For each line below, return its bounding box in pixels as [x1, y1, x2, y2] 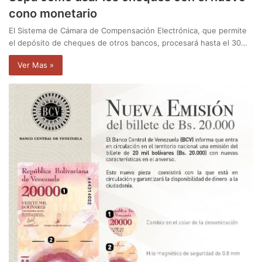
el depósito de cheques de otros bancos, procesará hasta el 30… [9, 38, 247, 48]
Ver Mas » [18, 60, 54, 70]
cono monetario [9, 6, 97, 21]
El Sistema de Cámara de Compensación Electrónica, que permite [9, 26, 247, 36]
